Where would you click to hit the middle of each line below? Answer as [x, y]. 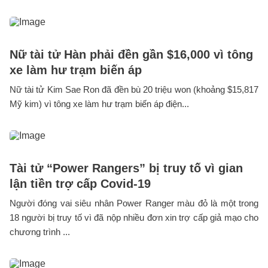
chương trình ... [40, 232]
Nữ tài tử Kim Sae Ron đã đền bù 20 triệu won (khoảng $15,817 [134, 90]
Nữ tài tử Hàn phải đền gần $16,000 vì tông [131, 55]
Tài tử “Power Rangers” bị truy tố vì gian [126, 168]
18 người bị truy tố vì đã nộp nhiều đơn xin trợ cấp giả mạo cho [134, 218]
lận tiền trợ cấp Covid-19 [80, 184]
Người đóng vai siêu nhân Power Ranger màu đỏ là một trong [134, 203]
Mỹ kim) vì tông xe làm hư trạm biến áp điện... [99, 104]
